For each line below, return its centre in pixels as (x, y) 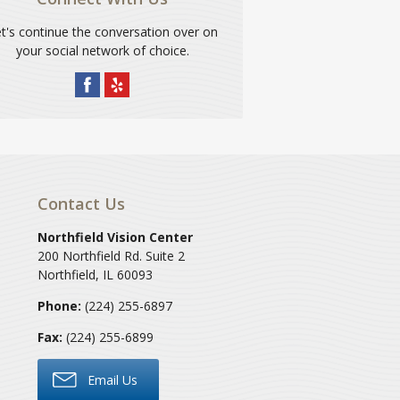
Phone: (59, 305)
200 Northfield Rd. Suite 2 (111, 255)
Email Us (110, 379)
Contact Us (81, 203)
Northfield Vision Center (115, 237)
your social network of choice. (102, 50)
